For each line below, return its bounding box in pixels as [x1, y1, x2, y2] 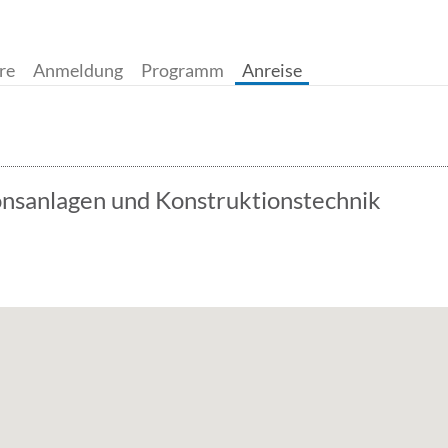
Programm [141, 59, 224, 81]
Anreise [242, 59, 302, 81]
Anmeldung [33, 59, 123, 81]
